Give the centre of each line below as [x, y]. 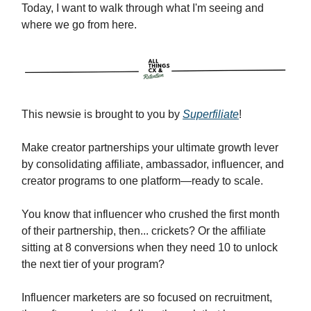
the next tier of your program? [93, 264]
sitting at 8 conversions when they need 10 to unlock [150, 248]
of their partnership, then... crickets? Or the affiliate [144, 231]
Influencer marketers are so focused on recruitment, [147, 298]
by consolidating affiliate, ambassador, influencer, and [153, 165]
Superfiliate [211, 115]
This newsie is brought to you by [102, 115]
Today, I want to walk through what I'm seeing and [143, 8]
